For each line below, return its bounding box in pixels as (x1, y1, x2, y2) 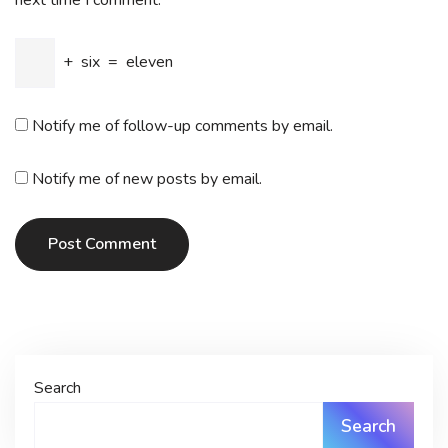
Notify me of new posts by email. (32, 168, 262, 191)
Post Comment (48, 233, 156, 256)
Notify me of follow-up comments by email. (32, 115, 333, 138)
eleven (126, 51, 173, 74)
